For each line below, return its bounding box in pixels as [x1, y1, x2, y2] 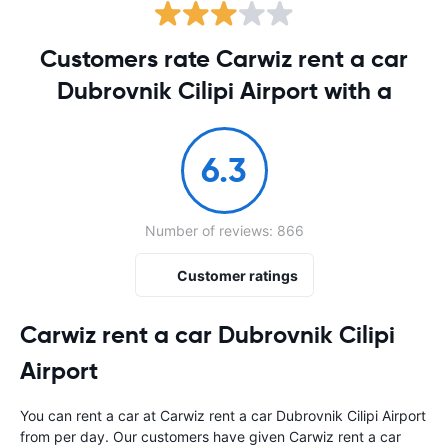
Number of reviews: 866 [144, 222, 304, 239]
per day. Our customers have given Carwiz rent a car [54, 428, 401, 445]
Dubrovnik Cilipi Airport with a [56, 76, 392, 106]
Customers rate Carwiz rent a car [40, 44, 408, 74]
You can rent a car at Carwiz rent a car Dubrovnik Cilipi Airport [20, 407, 426, 424]
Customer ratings [176, 266, 298, 284]
